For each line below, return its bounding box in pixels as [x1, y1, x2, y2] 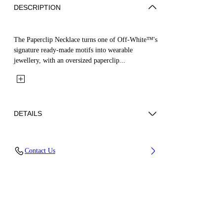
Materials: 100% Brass [22, 141, 84, 148]
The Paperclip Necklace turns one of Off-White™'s [14, 36, 157, 43]
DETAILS [14, 109, 42, 117]
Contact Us [25, 147, 55, 154]
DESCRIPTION [14, 3, 61, 11]
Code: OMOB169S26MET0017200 [22, 157, 120, 165]
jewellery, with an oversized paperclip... [14, 56, 125, 64]
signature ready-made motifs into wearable [14, 46, 133, 54]
